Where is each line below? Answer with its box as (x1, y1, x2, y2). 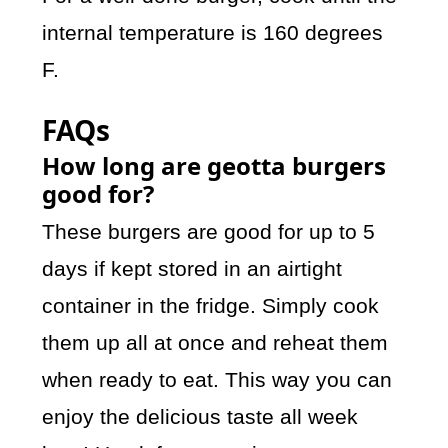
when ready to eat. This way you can (42, 368, 393, 392)
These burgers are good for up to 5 (42, 220, 376, 244)
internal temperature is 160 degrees (42, 21, 384, 45)
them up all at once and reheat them (42, 331, 389, 355)
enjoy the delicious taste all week (42, 405, 359, 429)
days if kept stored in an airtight (42, 257, 343, 281)
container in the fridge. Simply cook (42, 294, 380, 318)
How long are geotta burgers (42, 149, 387, 183)
